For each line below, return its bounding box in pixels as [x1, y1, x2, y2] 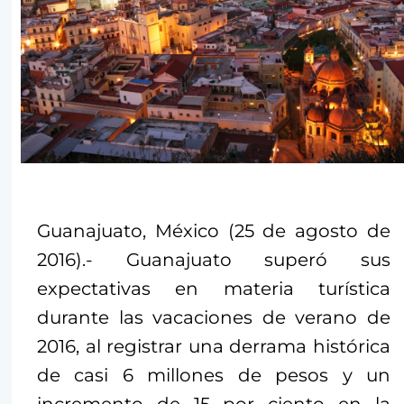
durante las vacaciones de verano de [37, 307, 390, 329]
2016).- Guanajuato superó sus [37, 249, 390, 271]
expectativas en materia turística [37, 278, 390, 300]
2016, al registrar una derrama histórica [37, 335, 390, 358]
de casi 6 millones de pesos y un [37, 364, 390, 387]
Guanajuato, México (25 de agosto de [37, 220, 390, 243]
